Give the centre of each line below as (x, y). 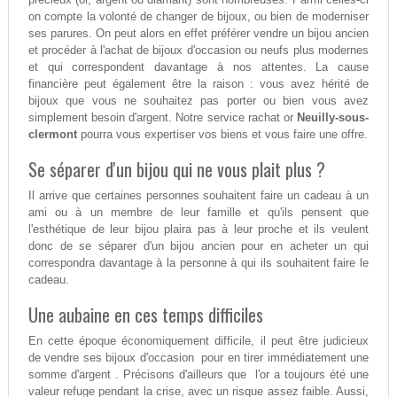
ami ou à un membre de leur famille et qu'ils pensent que (198, 212)
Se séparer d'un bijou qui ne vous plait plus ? (176, 169)
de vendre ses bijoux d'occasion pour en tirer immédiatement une (198, 357)
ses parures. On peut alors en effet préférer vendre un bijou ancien (198, 33)
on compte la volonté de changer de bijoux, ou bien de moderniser (198, 16)
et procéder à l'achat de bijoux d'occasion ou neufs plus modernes (198, 50)
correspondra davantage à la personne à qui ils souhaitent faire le (198, 262)
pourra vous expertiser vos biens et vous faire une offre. (222, 134)
